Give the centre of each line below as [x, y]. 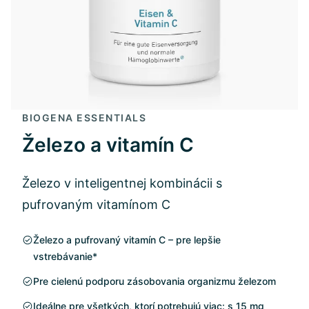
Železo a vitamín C [108, 145]
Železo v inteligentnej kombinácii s [122, 183]
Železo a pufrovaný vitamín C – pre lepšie [127, 240]
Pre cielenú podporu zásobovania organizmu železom [154, 281]
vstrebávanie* [65, 256]
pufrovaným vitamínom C [96, 205]
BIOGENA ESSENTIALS [84, 118]
